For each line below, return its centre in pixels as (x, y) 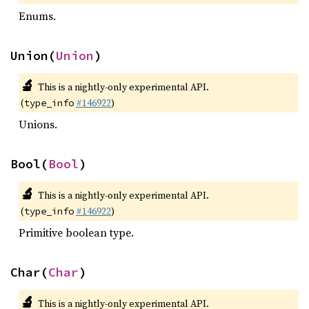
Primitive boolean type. (76, 232)
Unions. (38, 124)
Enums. (37, 16)
